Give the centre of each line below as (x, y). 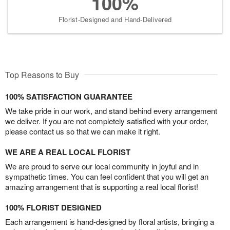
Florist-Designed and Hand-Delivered (115, 20)
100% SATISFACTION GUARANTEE (69, 97)
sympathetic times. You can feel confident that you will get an (107, 177)
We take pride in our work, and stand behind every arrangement (111, 111)
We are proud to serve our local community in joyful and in (102, 166)
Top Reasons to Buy (42, 75)
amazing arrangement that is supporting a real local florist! (102, 187)
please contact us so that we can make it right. (83, 131)
